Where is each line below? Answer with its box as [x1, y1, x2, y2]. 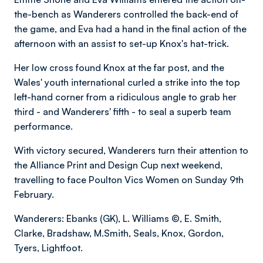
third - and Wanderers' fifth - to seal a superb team [14, 106, 231, 118]
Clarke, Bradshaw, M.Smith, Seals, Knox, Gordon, [14, 227, 224, 240]
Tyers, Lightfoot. [14, 242, 83, 254]
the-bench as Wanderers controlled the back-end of [14, 8, 238, 21]
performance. [14, 120, 75, 133]
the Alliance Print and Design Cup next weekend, [14, 159, 222, 171]
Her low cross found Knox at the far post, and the [14, 62, 224, 74]
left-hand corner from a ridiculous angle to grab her [14, 91, 237, 103]
